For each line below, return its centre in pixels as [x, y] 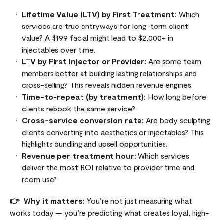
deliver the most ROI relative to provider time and [108, 167]
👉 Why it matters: [47, 200]
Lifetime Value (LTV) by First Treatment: [99, 14]
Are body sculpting [177, 120]
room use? [39, 179]
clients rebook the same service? [78, 108]
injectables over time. [58, 49]
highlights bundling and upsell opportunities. [95, 143]
